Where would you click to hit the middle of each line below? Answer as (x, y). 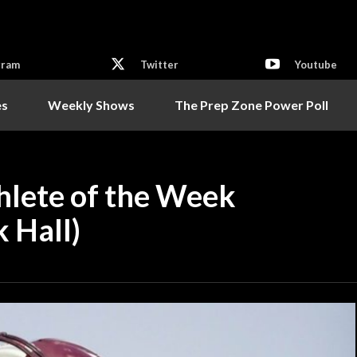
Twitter (159, 65)
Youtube (316, 65)
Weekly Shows (91, 104)
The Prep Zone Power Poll (251, 104)
